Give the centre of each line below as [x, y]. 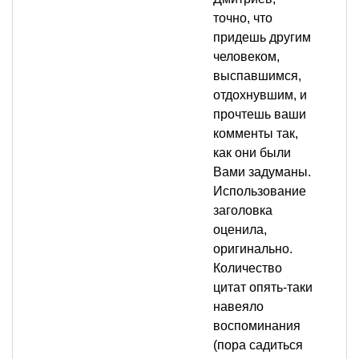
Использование [260, 192]
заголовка [243, 211]
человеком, [246, 57]
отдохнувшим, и [260, 95]
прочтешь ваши [260, 115]
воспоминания [257, 326]
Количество [248, 268]
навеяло [238, 307]
